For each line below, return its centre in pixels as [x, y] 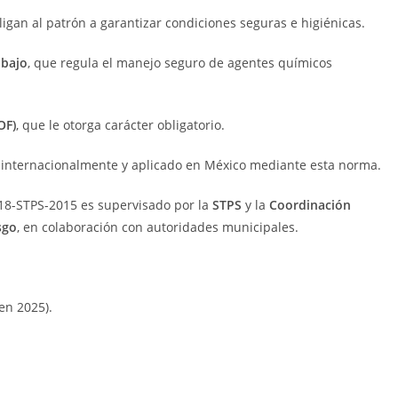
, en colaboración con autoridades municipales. [158, 227]
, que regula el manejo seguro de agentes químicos [180, 63]
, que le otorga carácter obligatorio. [120, 125]
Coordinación [310, 205]
